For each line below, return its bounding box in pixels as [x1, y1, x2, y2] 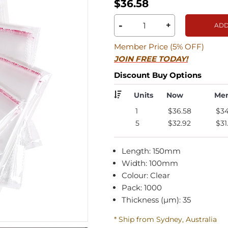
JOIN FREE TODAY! [114, 53, 188, 64]
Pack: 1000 [122, 182, 162, 192]
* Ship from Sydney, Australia [114, 214, 217, 224]
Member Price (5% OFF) [114, 41, 204, 51]
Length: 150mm [122, 146, 181, 156]
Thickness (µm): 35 [122, 194, 191, 205]
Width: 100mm [122, 158, 178, 168]
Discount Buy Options [114, 70, 202, 80]
